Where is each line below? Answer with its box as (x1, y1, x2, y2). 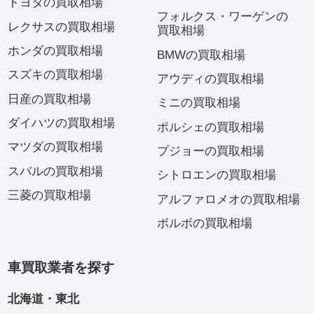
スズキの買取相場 (7, 68, 103, 82)
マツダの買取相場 (7, 140, 103, 154)
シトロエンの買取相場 (157, 168, 276, 182)
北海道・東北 (7, 292, 79, 306)
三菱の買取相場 (7, 189, 91, 203)
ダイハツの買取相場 (7, 116, 115, 130)
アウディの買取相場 (157, 72, 264, 86)
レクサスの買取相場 (7, 20, 115, 34)
